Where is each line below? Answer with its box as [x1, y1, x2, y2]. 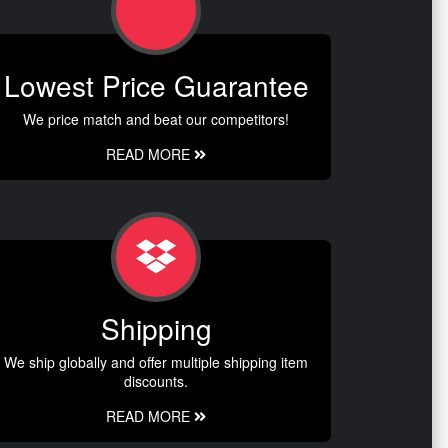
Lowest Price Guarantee [3, 64, 309, 105]
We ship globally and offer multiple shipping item [4, 351, 308, 372]
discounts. [124, 370, 188, 391]
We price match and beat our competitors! [23, 108, 289, 129]
